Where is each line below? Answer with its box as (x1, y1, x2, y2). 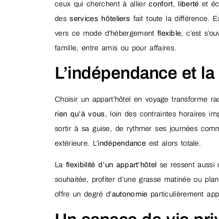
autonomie (111, 190, 148, 198)
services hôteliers (69, 14, 131, 22)
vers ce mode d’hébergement (55, 29, 157, 37)
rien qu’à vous (55, 109, 105, 118)
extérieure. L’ (55, 139, 98, 147)
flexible (157, 29, 181, 37)
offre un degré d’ (55, 190, 112, 198)
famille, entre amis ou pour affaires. (55, 44, 176, 52)
